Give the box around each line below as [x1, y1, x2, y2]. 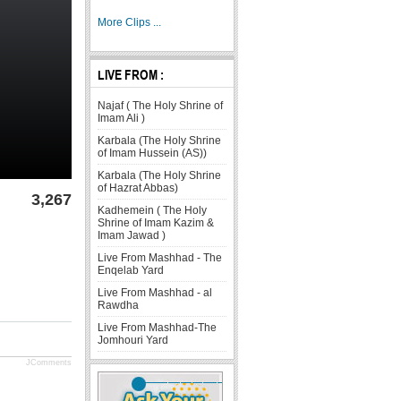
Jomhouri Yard [98, 333, 169, 346]
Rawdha [98, 298, 140, 311]
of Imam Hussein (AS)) [98, 146, 208, 159]
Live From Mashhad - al [98, 286, 213, 299]
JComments [26, 358, 73, 367]
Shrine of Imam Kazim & [98, 216, 215, 229]
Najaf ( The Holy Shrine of [98, 98, 224, 112]
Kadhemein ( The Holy [98, 203, 208, 217]
